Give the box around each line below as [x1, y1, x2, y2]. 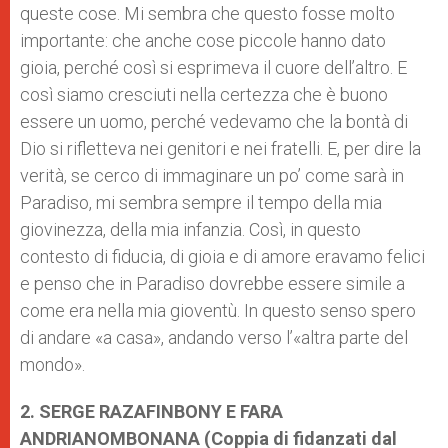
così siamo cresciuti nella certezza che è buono [20, 84, 388, 105]
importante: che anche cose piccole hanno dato [20, 30, 386, 51]
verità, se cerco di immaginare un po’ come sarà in [20, 165, 404, 186]
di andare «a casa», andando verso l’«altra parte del [20, 327, 408, 348]
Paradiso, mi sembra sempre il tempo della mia [20, 192, 382, 213]
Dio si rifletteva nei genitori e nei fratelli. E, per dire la [20, 138, 421, 159]
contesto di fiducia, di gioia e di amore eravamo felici [20, 246, 425, 267]
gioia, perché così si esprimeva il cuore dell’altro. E [20, 57, 407, 78]
